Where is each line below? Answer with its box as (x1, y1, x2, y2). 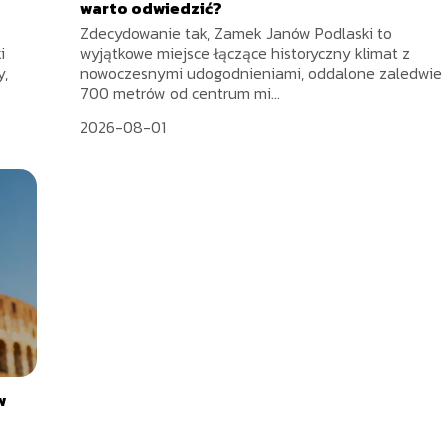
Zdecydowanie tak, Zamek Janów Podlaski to (80, 21, 393, 46)
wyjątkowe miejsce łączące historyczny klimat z (80, 41, 411, 66)
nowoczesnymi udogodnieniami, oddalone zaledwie (80, 61, 443, 86)
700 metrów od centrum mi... (80, 81, 281, 106)
